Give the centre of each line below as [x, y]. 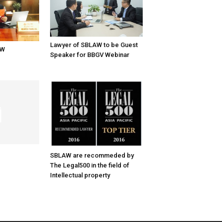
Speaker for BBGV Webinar [89, 55]
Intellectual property [80, 175]
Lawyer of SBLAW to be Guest [94, 45]
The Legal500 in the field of [89, 166]
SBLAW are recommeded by [92, 156]
